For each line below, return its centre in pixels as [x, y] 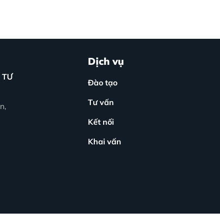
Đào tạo [103, 82]
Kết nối [101, 122]
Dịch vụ [106, 61]
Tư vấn [101, 102]
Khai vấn [105, 141]
